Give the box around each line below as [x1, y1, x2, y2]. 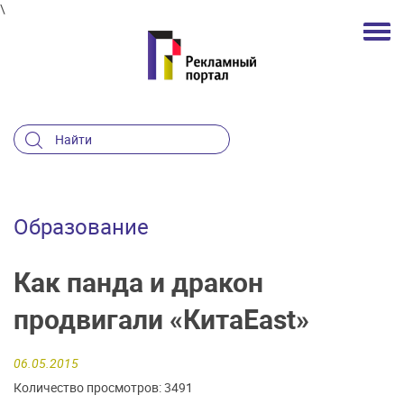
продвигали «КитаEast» [14, 299, 309, 337]
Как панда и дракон [14, 262, 263, 300]
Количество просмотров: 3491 [14, 379, 193, 397]
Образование [14, 211, 149, 241]
